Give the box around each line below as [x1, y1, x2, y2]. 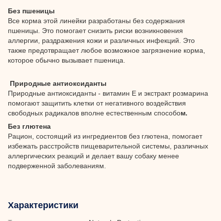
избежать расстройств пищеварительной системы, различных [8, 142, 208, 150]
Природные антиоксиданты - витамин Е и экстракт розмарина [8, 89, 208, 97]
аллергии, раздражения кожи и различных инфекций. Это [8, 36, 195, 44]
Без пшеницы [8, 6, 55, 15]
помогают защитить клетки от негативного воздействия [8, 99, 186, 107]
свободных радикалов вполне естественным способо [8, 109, 181, 117]
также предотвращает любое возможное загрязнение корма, [8, 46, 205, 54]
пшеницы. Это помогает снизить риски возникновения [8, 26, 183, 35]
